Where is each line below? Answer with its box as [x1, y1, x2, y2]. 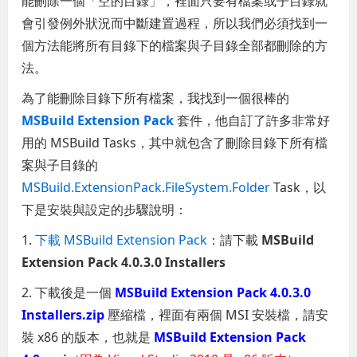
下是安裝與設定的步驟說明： [22, 200, 188, 218]
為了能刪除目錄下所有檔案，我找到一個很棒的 [22, 88, 290, 107]
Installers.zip [22, 305, 105, 324]
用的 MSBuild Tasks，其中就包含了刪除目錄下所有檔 [22, 133, 328, 151]
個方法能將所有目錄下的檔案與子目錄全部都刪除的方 [22, 36, 328, 54]
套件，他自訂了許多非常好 [174, 111, 331, 129]
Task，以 [270, 178, 327, 196]
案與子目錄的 [22, 155, 99, 174]
